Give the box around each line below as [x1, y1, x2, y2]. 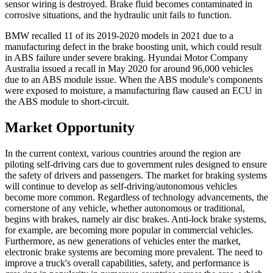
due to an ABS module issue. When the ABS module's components [5, 74, 263, 85]
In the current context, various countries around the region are [5, 148, 241, 159]
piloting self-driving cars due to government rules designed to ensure [5, 159, 267, 170]
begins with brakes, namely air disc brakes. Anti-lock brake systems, [5, 214, 266, 225]
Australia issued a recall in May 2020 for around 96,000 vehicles [5, 63, 253, 74]
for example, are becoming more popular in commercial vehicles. [5, 225, 253, 236]
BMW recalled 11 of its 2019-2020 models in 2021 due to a [5, 30, 233, 41]
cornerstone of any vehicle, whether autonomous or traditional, [5, 203, 245, 214]
